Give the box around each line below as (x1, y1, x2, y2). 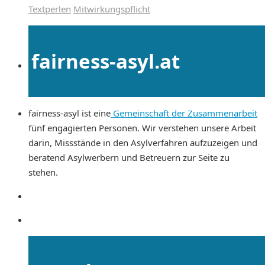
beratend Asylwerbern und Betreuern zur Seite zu (28, 151, 230, 163)
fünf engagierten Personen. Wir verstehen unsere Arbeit (28, 121, 256, 134)
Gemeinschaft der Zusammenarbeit (111, 106, 257, 119)
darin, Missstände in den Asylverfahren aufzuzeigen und (28, 136, 260, 148)
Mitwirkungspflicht (73, 3, 150, 15)
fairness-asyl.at (31, 47, 180, 75)
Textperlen (28, 3, 71, 15)
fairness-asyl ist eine (28, 106, 111, 119)
